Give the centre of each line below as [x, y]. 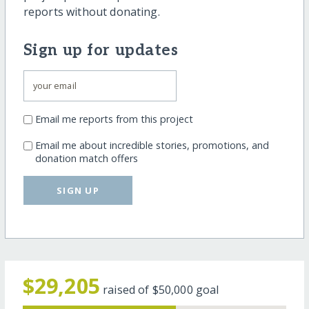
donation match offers [86, 158]
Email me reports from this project [114, 119]
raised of [128, 290]
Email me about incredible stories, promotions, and [152, 145]
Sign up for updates [101, 51]
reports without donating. [91, 12]
